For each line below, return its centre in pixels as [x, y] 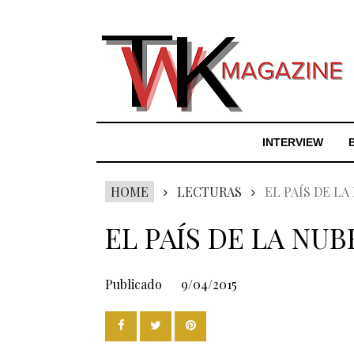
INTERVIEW [293, 142]
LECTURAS [209, 192]
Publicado [135, 284]
